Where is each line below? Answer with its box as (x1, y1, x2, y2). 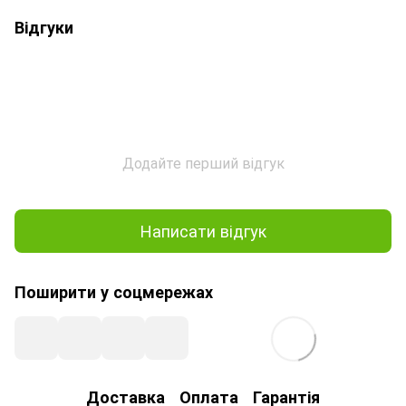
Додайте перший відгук (121, 151, 285, 173)
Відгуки (14, 14, 73, 39)
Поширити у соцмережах (14, 279, 213, 304)
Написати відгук (140, 218, 266, 243)
